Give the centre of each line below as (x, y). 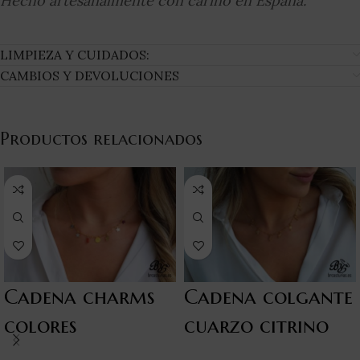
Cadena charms (80, 297)
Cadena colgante (268, 297)
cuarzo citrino (256, 326)
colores (41, 326)
